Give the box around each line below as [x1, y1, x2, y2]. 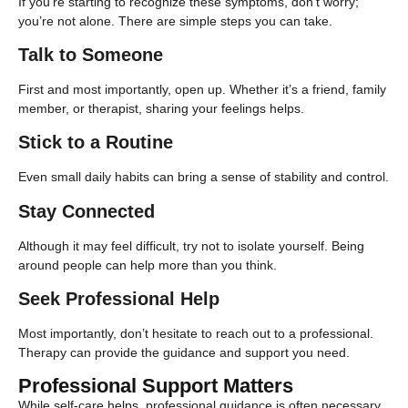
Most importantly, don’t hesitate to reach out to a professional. [18, 326, 373, 342]
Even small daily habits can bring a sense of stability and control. [18, 169, 389, 185]
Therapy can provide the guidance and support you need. [18, 345, 350, 361]
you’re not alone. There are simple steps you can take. [18, 13, 332, 28]
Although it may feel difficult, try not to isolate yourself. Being [18, 238, 364, 253]
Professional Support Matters [18, 373, 293, 397]
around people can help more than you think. [18, 257, 277, 272]
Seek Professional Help [18, 289, 219, 310]
